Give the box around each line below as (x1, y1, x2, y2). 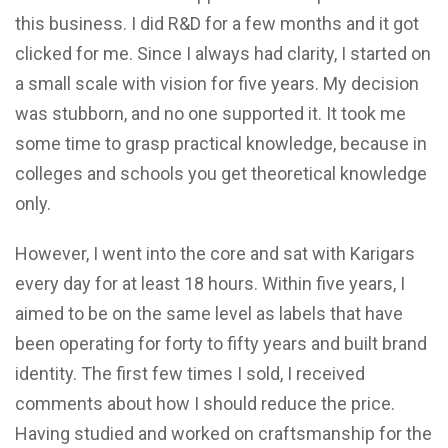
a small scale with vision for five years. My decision (15, 72, 419, 94)
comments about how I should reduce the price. (15, 392, 395, 414)
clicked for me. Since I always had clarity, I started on (15, 42, 431, 64)
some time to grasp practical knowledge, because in (15, 132, 427, 154)
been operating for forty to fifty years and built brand (15, 332, 427, 354)
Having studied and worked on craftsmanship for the (15, 422, 432, 444)
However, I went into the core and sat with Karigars (15, 242, 415, 264)
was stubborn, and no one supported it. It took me (15, 102, 406, 124)
